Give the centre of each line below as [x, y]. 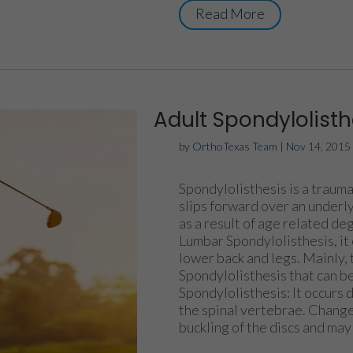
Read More [230, 13]
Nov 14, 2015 [319, 146]
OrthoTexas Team [235, 146]
